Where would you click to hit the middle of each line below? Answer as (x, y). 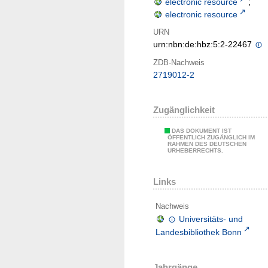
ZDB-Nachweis (179, 62)
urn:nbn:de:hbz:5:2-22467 (204, 45)
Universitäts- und (211, 219)
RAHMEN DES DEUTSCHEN (207, 144)
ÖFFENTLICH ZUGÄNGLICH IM (211, 138)
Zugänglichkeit (184, 110)
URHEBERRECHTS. (195, 151)
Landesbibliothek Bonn (199, 232)
